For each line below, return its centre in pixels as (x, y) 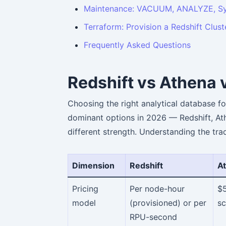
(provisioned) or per (168, 203)
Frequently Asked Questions (137, 45)
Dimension (93, 165)
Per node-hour (157, 188)
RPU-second (153, 217)
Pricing (85, 188)
